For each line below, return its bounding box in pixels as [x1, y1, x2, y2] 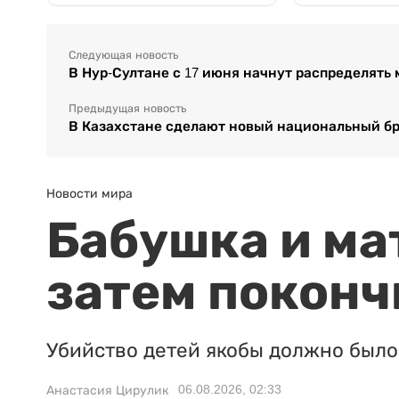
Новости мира [46, 185, 133, 200]
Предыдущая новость [69, 102, 186, 115]
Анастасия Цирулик [46, 382, 169, 397]
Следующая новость [69, 48, 178, 61]
